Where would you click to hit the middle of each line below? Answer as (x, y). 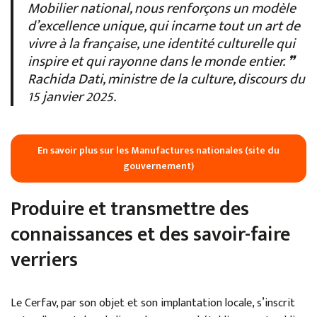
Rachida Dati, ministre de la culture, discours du (166, 79)
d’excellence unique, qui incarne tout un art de (164, 26)
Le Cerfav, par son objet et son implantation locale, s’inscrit (153, 303)
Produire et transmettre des (130, 209)
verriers (44, 260)
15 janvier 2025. (72, 97)
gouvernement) (158, 166)
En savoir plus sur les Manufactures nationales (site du (158, 150)
